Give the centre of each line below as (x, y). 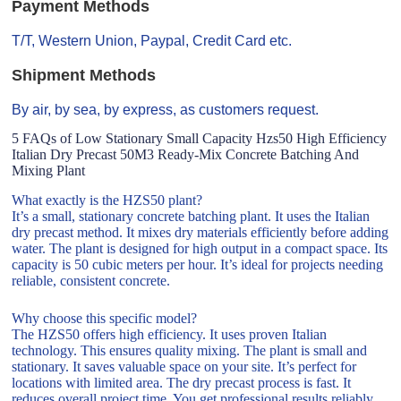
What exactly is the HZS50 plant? (107, 200)
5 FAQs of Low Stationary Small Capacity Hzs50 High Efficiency (200, 139)
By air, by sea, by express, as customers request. (166, 109)
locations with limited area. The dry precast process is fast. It (182, 382)
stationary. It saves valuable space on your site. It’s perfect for (184, 366)
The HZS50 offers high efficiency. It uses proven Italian (170, 334)
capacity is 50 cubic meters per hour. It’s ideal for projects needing (198, 264)
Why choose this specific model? (105, 318)
